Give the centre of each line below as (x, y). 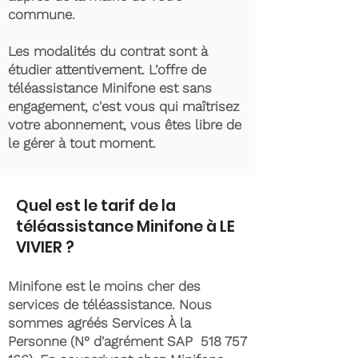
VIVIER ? (45, 247)
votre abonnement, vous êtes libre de (125, 125)
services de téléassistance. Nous (110, 304)
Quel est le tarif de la (96, 206)
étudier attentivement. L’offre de (107, 70)
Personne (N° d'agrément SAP (104, 341)
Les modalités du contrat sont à (108, 51)
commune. (44, 14)
